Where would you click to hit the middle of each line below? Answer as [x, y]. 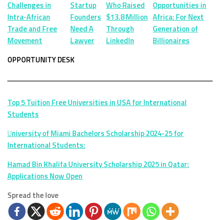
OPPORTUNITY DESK [41, 59]
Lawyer [82, 40]
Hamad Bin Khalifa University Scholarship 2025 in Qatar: [98, 164]
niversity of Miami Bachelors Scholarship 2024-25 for [98, 133]
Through [120, 28]
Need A [82, 28]
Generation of [176, 28]
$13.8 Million [127, 17]
